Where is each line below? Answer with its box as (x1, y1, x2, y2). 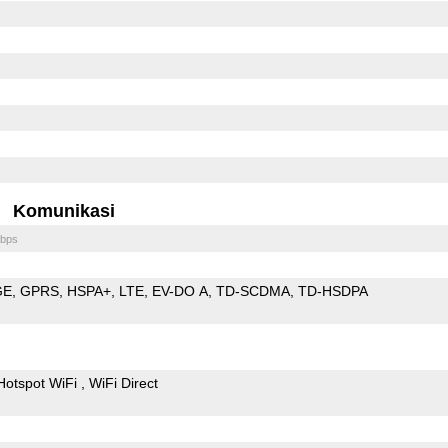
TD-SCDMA (215, 282, 290, 299)
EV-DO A (151, 282, 208, 299)
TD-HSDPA (297, 282, 368, 299)
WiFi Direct (88, 374, 158, 391)
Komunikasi (13, 200, 116, 221)
